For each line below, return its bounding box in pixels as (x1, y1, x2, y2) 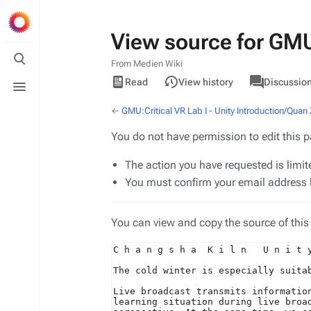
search (5, 58, 37, 71)
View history (178, 76, 233, 87)
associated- (241, 69, 296, 80)
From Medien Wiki (111, 58, 183, 69)
